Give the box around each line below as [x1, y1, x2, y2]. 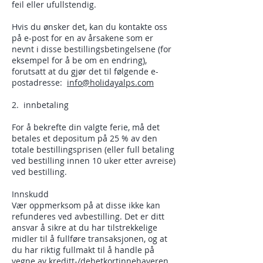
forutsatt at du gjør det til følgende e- [12, 66, 159, 77]
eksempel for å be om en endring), [12, 55, 147, 66]
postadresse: [12, 77, 67, 88]
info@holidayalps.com [67, 77, 154, 88]
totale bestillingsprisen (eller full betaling [12, 144, 174, 155]
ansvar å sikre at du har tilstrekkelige [12, 222, 157, 233]
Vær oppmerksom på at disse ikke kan [12, 200, 160, 211]
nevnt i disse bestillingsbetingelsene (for [12, 43, 171, 55]
